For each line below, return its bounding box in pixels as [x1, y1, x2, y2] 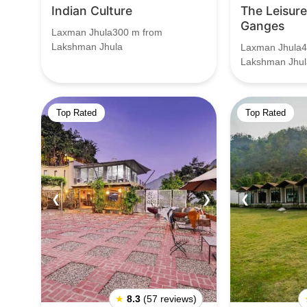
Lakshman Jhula [51, 41, 123, 52]
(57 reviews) [143, 293, 197, 304]
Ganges [241, 19, 284, 33]
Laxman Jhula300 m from [51, 27, 162, 38]
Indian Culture [51, 3, 132, 18]
